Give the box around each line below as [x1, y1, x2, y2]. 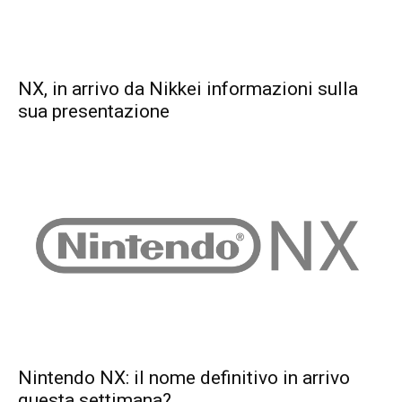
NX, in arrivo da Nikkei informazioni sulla [18, 78, 358, 100]
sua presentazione [18, 100, 170, 122]
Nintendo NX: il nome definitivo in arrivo [18, 367, 350, 389]
